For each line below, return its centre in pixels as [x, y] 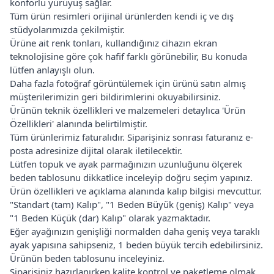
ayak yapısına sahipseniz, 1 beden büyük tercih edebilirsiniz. [136, 244]
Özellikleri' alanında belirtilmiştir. [79, 123]
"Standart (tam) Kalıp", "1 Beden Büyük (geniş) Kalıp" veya [132, 204]
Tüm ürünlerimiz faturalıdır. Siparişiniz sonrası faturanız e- [131, 137]
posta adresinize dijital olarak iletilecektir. [96, 150]
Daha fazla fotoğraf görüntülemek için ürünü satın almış [128, 83]
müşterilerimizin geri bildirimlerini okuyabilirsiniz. [115, 96]
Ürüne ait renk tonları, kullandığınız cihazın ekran [113, 43]
